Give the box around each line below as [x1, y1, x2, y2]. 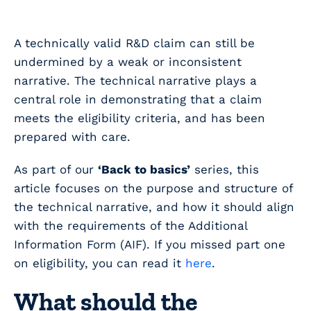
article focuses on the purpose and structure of [14, 181, 293, 196]
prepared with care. [14, 130, 131, 144]
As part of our [14, 162, 98, 177]
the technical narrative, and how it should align [14, 200, 294, 215]
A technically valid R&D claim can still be [14, 36, 255, 51]
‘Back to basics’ [98, 162, 190, 177]
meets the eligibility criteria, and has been [14, 111, 265, 126]
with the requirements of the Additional [14, 219, 247, 233]
